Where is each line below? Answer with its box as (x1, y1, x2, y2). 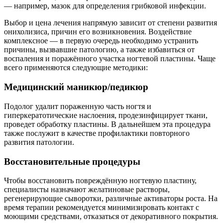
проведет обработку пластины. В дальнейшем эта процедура (4, 119, 211, 128)
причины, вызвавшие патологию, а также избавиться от (4, 45, 195, 54)
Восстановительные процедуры (4, 156, 140, 167)
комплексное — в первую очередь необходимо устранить (4, 36, 198, 45)
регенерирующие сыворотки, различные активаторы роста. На (4, 194, 218, 203)
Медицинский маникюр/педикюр (4, 82, 148, 93)
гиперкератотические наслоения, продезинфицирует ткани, (4, 111, 208, 119)
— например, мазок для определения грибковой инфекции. (4, 1, 206, 10)
